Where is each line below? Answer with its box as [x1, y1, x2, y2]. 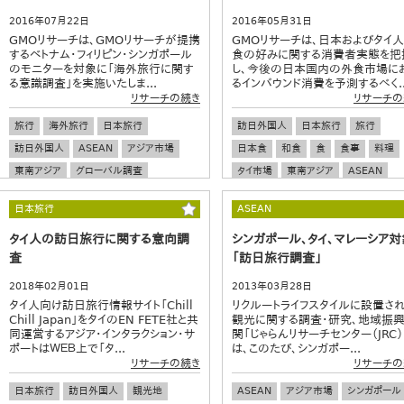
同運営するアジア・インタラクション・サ [9, 326, 195, 341]
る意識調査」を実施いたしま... [9, 76, 157, 90]
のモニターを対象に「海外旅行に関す [9, 61, 194, 76]
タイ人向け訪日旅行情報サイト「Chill [9, 298, 193, 312]
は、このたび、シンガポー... [232, 341, 361, 355]
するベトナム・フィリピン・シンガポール [9, 47, 192, 61]
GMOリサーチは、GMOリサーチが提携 [9, 32, 200, 47]
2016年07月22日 [9, 14, 89, 27]
